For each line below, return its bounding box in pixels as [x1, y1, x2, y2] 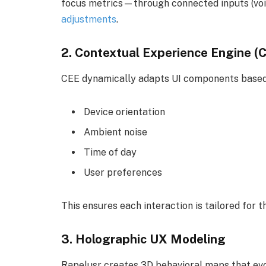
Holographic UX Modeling [75, 231, 226, 246]
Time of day [84, 147, 137, 159]
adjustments [61, 14, 116, 26]
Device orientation [84, 106, 165, 118]
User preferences [84, 167, 162, 179]
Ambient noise [84, 126, 147, 138]
